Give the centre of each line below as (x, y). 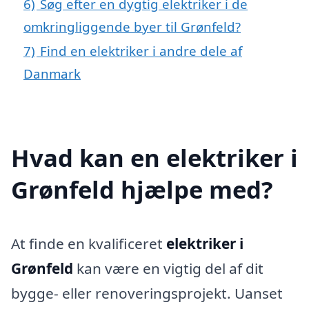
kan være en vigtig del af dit (168, 268)
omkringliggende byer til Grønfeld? (132, 26)
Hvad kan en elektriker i (154, 157)
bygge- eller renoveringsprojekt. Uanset (147, 293)
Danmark (52, 73)
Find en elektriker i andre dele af (141, 50)
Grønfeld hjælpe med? (142, 189)
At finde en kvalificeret (89, 243)
